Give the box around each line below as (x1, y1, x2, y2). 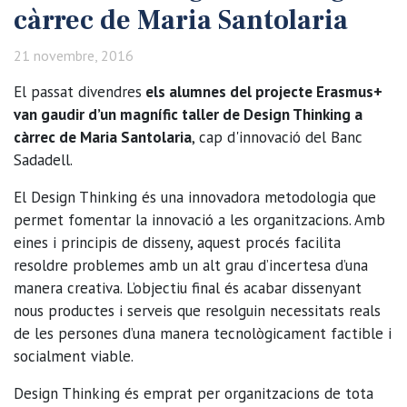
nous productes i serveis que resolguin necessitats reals (14, 300, 381, 321)
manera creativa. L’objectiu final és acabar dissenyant (14, 277, 362, 298)
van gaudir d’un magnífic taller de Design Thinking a (14, 104, 362, 124)
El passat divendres (14, 81, 142, 102)
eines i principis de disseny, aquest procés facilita (14, 232, 341, 253)
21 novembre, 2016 (14, 45, 134, 65)
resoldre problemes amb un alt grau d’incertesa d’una (14, 254, 368, 275)
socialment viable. (14, 345, 134, 366)
